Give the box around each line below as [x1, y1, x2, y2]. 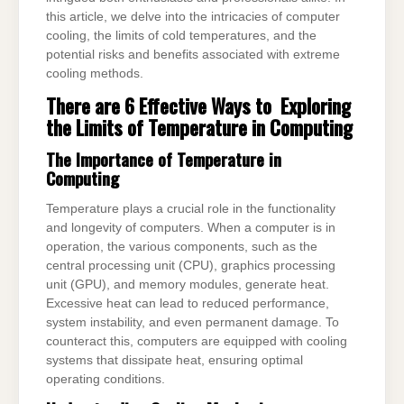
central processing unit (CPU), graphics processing [46, 258, 335, 272]
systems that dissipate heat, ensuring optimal [46, 353, 303, 367]
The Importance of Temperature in [46, 145, 281, 172]
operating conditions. [46, 372, 165, 386]
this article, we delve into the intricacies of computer [46, 10, 340, 24]
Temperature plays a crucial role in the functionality [46, 201, 335, 216]
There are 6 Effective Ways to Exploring [46, 89, 351, 120]
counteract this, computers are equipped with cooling [46, 334, 347, 348]
